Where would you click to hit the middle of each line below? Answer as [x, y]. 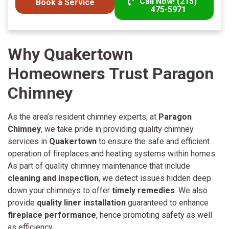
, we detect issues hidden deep [155, 178]
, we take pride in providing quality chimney [117, 129]
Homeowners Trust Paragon [111, 74]
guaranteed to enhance [167, 203]
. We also [191, 191]
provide [22, 203]
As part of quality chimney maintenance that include [99, 166]
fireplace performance [52, 215]
